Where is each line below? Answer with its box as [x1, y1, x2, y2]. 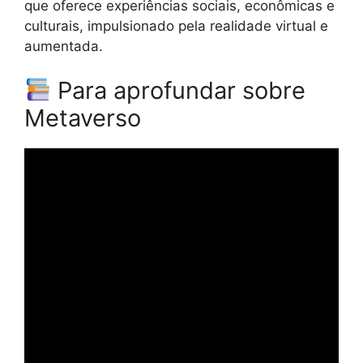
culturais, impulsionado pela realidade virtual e [24, 17, 328, 34]
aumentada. [24, 37, 103, 54]
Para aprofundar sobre [51, 76, 306, 105]
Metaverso [24, 104, 141, 133]
